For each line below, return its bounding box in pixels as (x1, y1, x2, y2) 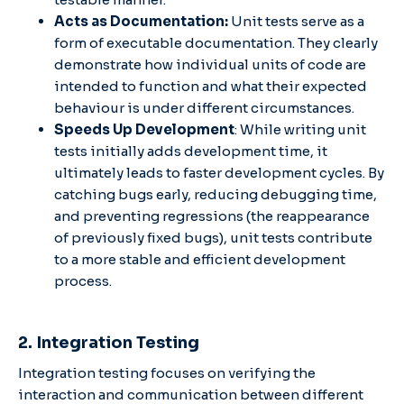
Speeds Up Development (54, 120, 234, 138)
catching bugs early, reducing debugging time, (54, 185, 377, 203)
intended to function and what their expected (54, 77, 367, 95)
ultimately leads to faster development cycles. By (54, 163, 384, 181)
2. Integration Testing (18, 332, 199, 353)
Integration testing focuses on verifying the (18, 363, 316, 381)
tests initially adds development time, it (54, 142, 327, 160)
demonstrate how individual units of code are (54, 55, 366, 73)
